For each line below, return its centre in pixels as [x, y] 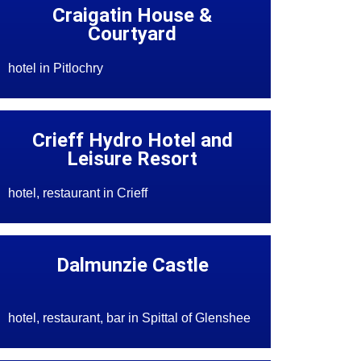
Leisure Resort [133, 159]
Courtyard [133, 34]
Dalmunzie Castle [132, 266]
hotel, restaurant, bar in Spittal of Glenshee [130, 318]
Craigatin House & [133, 16]
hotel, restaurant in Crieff [78, 193]
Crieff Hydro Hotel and [132, 141]
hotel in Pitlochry [56, 68]
